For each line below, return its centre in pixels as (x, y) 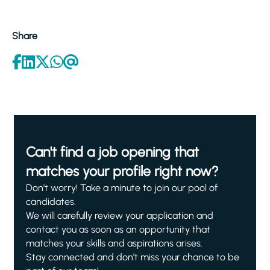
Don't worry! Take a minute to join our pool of (122, 188)
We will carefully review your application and (120, 215)
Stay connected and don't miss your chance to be (133, 257)
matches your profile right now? (122, 171)
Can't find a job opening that (112, 152)
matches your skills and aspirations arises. (114, 243)
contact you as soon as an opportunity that (118, 229)
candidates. (51, 202)
